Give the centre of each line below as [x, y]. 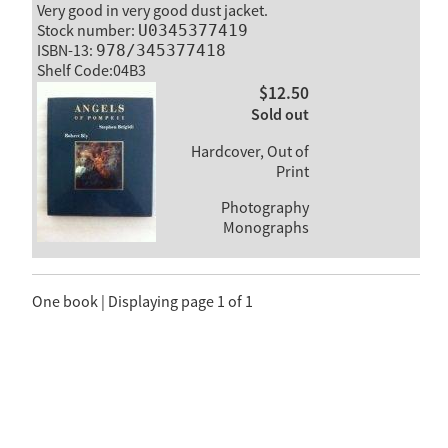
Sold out [279, 116]
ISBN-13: [66, 50]
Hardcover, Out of [249, 152]
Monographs [265, 228]
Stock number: [87, 30]
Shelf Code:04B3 [91, 70]
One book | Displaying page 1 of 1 [142, 302]
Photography [263, 208]
